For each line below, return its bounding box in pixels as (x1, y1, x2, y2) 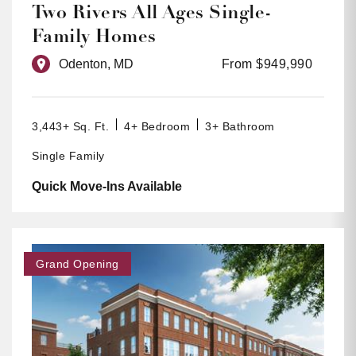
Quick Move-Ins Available (32, 180, 182, 194)
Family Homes (32, 25, 157, 48)
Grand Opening (36, 257, 119, 270)
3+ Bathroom (205, 120, 275, 133)
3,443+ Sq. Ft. (32, 120, 109, 133)
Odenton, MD (59, 57, 133, 72)
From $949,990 (221, 57, 312, 72)
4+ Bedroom (124, 120, 190, 133)
